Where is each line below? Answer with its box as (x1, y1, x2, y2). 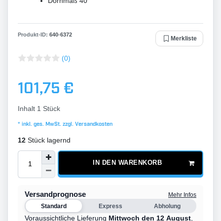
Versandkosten (74, 121, 112, 127)
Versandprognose (25, 190, 86, 199)
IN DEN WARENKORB (93, 159, 162, 166)
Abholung (153, 202, 181, 210)
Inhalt (18, 104, 37, 112)
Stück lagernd (26, 136, 71, 144)
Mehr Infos (168, 191, 196, 198)
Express (98, 202, 122, 210)
